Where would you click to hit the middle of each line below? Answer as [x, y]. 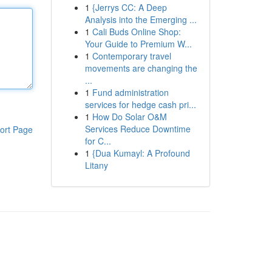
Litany [96, 165]
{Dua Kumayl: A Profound [141, 153]
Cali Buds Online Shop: [136, 32]
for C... [98, 141]
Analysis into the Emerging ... [141, 19]
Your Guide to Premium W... [138, 44]
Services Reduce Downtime [138, 129]
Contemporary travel [131, 56]
